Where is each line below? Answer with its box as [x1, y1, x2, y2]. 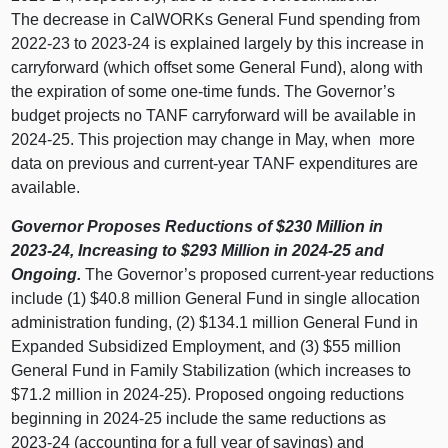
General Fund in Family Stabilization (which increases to [11, 362, 412, 380]
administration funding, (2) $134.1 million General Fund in [11, 314, 419, 332]
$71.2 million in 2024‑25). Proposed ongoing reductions [11, 386, 405, 404]
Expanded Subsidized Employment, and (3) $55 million [11, 338, 402, 356]
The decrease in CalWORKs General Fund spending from [11, 11, 421, 29]
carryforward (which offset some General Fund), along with [11, 59, 424, 77]
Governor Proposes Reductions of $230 [11, 218, 313, 236]
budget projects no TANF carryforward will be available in [11, 107, 417, 125]
